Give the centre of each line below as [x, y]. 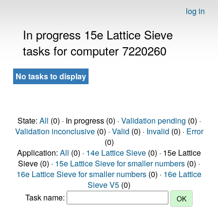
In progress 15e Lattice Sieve [98, 34]
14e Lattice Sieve [116, 153]
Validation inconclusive [55, 131]
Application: [38, 153]
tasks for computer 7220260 [95, 50]
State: [28, 120]
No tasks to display [51, 76]
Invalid [158, 131]
